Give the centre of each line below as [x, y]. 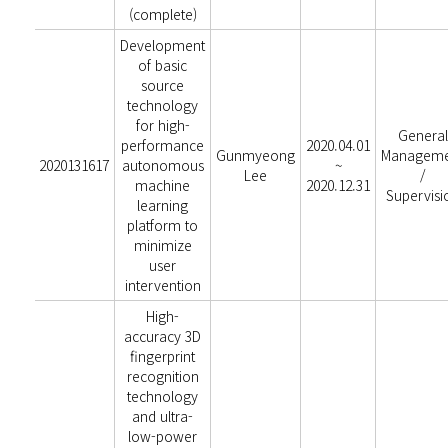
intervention [162, 285]
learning [163, 205]
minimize [162, 245]
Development [163, 45]
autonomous [162, 165]
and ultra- [163, 416]
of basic [163, 65]
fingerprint [163, 356]
